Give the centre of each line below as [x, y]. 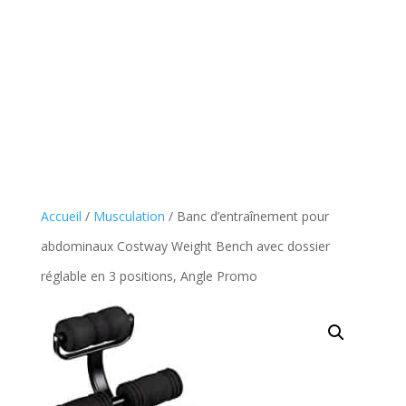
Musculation [129, 216]
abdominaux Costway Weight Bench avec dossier [185, 246]
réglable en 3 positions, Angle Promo [149, 276]
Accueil [61, 216]
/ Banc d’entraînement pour [246, 216]
